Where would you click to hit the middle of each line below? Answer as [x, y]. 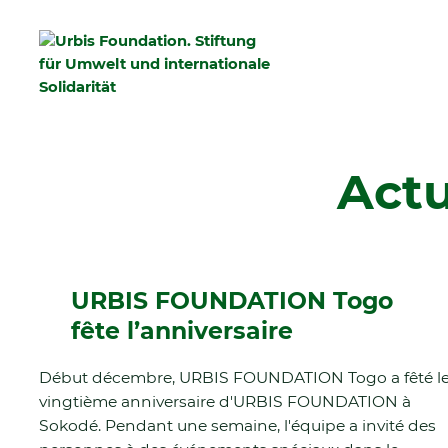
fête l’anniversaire [182, 330]
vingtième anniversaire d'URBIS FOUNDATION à [225, 401]
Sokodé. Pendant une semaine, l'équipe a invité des [238, 425]
